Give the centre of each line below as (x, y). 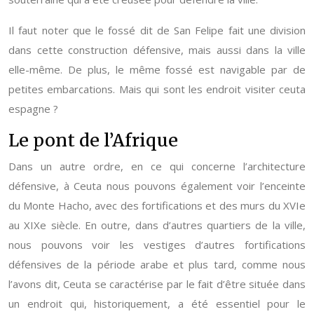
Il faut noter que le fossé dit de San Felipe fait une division (157, 30)
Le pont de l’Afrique (93, 140)
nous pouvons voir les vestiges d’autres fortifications (157, 245)
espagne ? (33, 109)
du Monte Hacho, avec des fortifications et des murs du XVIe (157, 205)
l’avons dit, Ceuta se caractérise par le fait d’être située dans (157, 284)
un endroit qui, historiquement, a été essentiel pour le (157, 303)
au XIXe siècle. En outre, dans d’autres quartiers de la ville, (157, 225)
